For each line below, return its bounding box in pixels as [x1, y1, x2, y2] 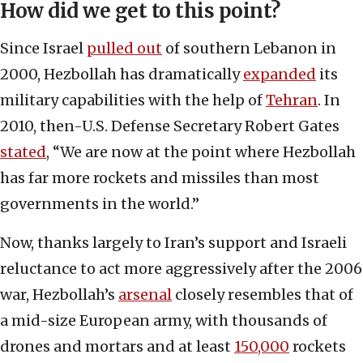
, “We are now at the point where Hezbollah [46, 143, 356, 162]
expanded [243, 65, 316, 84]
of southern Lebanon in [162, 39, 336, 58]
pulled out [87, 39, 162, 58]
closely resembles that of [172, 285, 353, 305]
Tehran [266, 91, 318, 110]
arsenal [118, 285, 172, 305]
